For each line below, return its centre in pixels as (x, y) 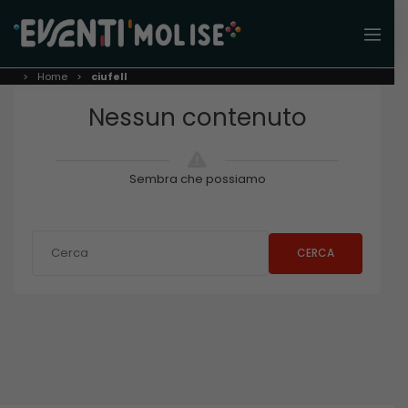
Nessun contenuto (197, 118)
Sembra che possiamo (197, 179)
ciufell (109, 77)
